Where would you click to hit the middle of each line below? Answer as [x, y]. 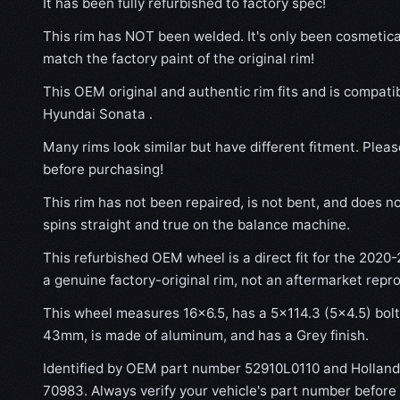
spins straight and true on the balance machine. [196, 225]
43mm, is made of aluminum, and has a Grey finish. [206, 335]
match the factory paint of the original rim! [179, 58]
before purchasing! [103, 169]
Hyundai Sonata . [98, 114]
